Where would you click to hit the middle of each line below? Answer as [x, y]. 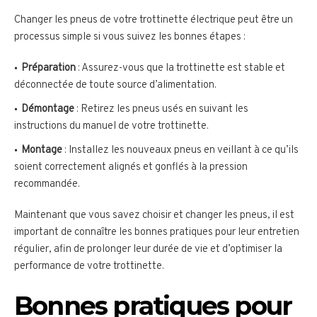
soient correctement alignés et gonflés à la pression [131, 168]
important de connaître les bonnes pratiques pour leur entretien [157, 233]
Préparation [48, 69]
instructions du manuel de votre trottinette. [111, 127]
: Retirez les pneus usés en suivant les [161, 110]
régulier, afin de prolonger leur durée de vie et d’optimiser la [148, 250]
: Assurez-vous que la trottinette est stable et [180, 69]
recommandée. [47, 185]
